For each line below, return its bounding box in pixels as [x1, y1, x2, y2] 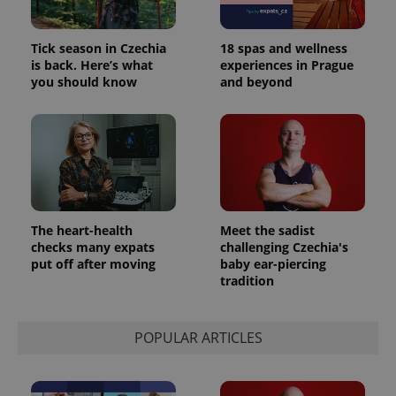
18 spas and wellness [220, 40, 347, 57]
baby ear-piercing [220, 255, 326, 272]
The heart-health [31, 221, 133, 239]
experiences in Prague [220, 57, 354, 74]
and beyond [220, 73, 293, 91]
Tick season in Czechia [31, 40, 166, 57]
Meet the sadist [220, 221, 315, 239]
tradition [220, 271, 274, 289]
